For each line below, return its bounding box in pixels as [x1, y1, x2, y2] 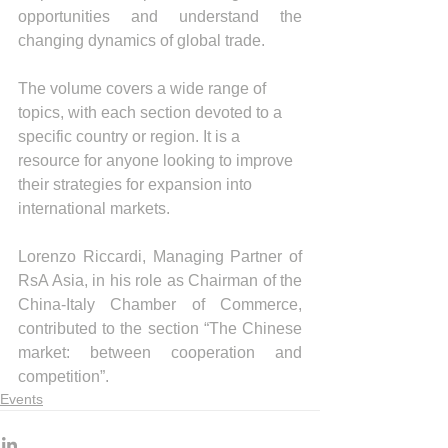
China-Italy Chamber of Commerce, [18, 296, 302, 313]
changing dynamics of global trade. [18, 32, 265, 49]
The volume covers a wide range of [18, 80, 270, 97]
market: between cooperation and [18, 344, 302, 361]
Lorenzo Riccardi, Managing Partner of [18, 248, 302, 265]
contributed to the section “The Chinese [18, 320, 302, 337]
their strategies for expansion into [18, 176, 256, 193]
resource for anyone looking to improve [18, 152, 297, 169]
